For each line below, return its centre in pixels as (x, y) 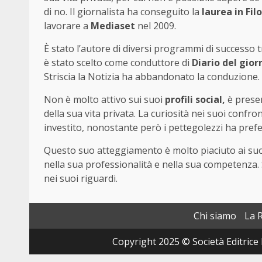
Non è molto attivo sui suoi (104, 99)
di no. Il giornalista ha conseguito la (123, 11)
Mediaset (113, 25)
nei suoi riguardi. (81, 178)
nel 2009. (156, 25)
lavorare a (67, 25)
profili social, (195, 99)
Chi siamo (215, 216)
